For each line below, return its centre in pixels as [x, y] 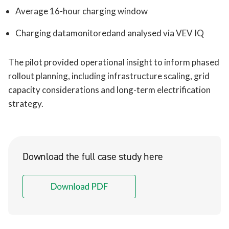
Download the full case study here [93, 156]
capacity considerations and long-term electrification [109, 89]
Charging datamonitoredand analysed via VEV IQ [110, 33]
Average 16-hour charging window [82, 11]
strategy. [26, 103]
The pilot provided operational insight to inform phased [114, 62]
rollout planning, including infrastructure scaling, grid [109, 76]
